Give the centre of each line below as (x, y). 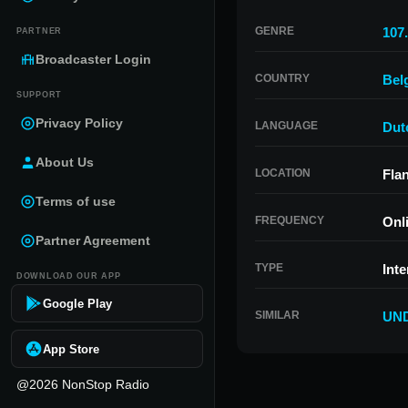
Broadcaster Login (93, 59)
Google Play (77, 303)
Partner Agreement (93, 240)
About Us (65, 162)
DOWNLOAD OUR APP (69, 276)
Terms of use (76, 201)
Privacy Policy (79, 123)
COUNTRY (282, 78)
